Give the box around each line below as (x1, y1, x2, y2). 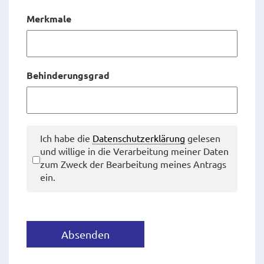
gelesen (185, 132, 220, 144)
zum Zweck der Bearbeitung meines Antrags (40, 158, 226, 170)
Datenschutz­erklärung (93, 132, 185, 144)
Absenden (61, 228, 110, 240)
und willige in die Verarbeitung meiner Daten (40, 145, 229, 157)
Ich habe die (40, 132, 93, 144)
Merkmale (27, 12, 71, 25)
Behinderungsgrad (27, 69, 110, 81)
